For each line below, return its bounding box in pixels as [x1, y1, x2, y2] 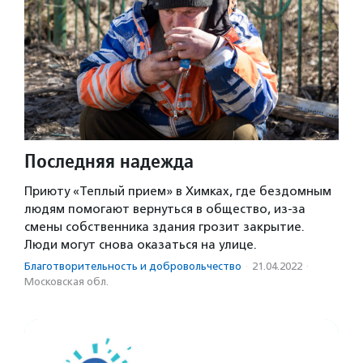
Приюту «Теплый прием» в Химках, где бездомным [24, 183, 331, 199]
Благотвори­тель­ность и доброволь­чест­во [24, 259, 241, 272]
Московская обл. [24, 275, 109, 288]
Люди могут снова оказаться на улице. [24, 237, 257, 252]
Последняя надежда [24, 147, 194, 173]
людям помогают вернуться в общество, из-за [24, 201, 305, 216]
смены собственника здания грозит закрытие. [24, 219, 305, 234]
